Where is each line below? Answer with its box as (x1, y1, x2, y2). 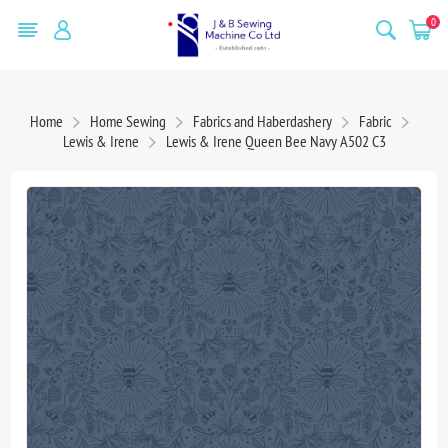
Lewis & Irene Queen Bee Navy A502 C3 (165, 130, 386, 151)
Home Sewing (89, 110, 166, 131)
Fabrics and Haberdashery (192, 110, 332, 131)
